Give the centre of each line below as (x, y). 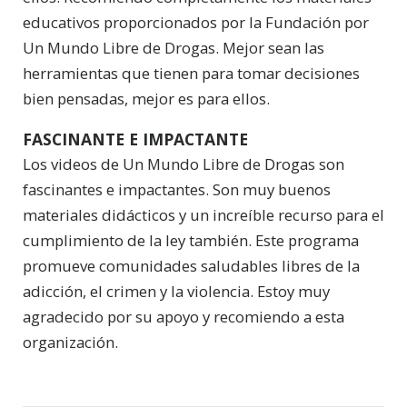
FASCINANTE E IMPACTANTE (135, 139)
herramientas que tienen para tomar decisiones (191, 74)
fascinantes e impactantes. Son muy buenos (177, 190)
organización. (70, 342)
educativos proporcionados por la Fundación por (196, 23)
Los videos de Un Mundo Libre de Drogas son (184, 164)
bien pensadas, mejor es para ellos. (146, 99)
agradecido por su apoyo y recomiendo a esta (184, 317)
